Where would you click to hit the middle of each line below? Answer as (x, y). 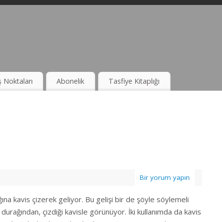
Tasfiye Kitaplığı (134, 81)
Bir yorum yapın (165, 178)
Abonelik (71, 81)
